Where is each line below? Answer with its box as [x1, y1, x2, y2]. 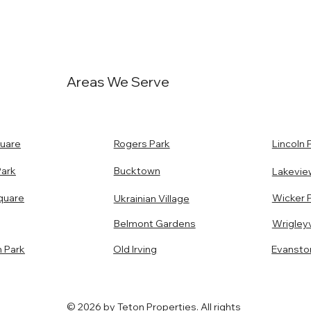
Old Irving [113, 242, 158, 255]
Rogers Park [113, 137, 170, 150]
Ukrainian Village [113, 192, 190, 205]
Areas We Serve [66, 73, 169, 91]
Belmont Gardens [113, 217, 196, 230]
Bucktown [113, 164, 160, 177]
